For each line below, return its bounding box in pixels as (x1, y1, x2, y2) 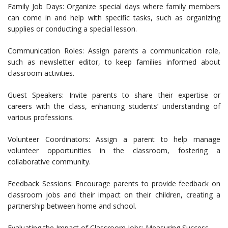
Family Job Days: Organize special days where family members (8, 2, 220, 12)
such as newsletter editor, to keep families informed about (8, 57, 220, 67)
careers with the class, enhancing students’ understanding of (8, 101, 220, 111)
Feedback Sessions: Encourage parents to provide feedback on (8, 179, 220, 189)
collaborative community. (8, 157, 91, 167)
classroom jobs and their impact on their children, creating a (8, 190, 220, 200)
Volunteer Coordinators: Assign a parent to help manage (8, 134, 220, 145)
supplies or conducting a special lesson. (8, 24, 137, 34)
